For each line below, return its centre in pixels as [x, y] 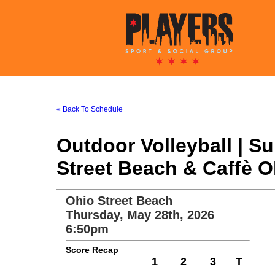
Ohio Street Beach [119, 201]
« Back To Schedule [90, 109]
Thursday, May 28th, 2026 [140, 215]
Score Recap [92, 250]
